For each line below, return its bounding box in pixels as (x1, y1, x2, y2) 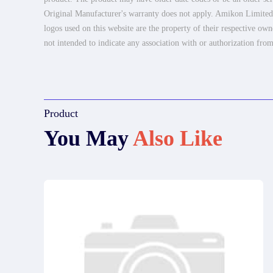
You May (44, 126, 133, 151)
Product (44, 107, 78, 119)
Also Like (133, 126, 222, 151)
